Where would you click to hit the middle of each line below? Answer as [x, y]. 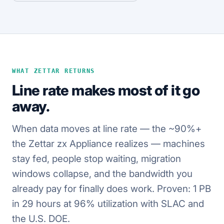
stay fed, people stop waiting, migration [96, 159]
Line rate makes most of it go [106, 90]
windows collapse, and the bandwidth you [102, 174]
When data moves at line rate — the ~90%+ [107, 129]
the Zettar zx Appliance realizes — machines [108, 144]
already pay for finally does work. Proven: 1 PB [111, 189]
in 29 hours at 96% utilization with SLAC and [108, 204]
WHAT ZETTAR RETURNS [54, 71]
